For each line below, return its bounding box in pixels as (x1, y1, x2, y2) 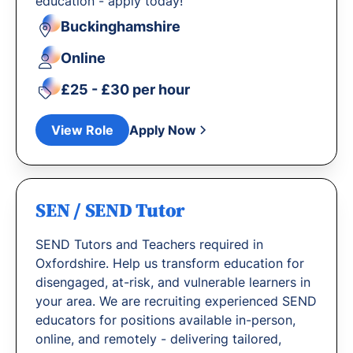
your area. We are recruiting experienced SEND (35, 293, 317, 309)
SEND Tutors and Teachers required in (35, 236, 263, 252)
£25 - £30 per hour (61, 80, 190, 98)
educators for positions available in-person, (35, 312, 295, 328)
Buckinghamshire (61, 17, 180, 35)
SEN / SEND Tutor (35, 197, 186, 223)
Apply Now (129, 122, 196, 138)
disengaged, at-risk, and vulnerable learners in (35, 274, 310, 290)
